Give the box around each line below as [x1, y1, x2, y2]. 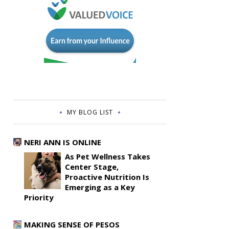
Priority [24, 192, 54, 203]
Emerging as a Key [65, 182, 135, 193]
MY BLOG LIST [67, 108, 113, 117]
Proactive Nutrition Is [65, 172, 149, 182]
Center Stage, [65, 162, 119, 172]
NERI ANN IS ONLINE [24, 137, 101, 148]
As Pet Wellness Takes [65, 151, 150, 162]
